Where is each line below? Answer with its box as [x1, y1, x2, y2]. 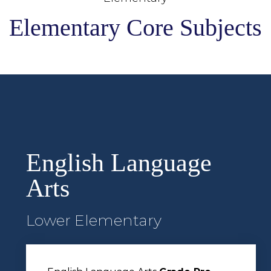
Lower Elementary [26, 211, 162, 230]
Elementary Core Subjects [9, 14, 262, 42]
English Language [26, 149, 212, 177]
